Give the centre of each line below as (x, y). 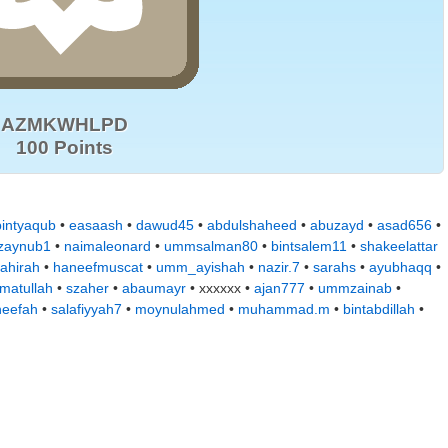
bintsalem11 (309, 246)
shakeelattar (399, 246)
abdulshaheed (252, 225)
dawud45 (165, 225)
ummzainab (355, 288)
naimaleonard (107, 246)
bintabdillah (379, 309)
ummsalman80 (211, 246)
